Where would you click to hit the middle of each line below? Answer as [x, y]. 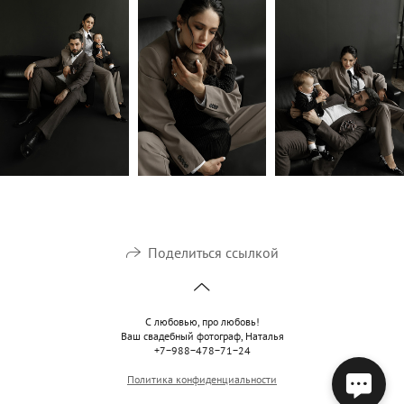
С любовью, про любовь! [202, 321]
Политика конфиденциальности [202, 379]
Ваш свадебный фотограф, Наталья [202, 335]
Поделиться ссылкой [213, 252]
